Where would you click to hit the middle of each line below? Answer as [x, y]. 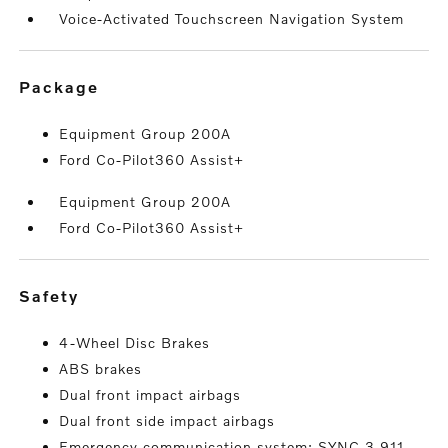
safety [56, 296]
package [66, 87]
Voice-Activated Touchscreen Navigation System [232, 19]
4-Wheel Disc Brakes [135, 343]
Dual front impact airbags [150, 395]
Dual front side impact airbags [167, 421]
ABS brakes [101, 369]
